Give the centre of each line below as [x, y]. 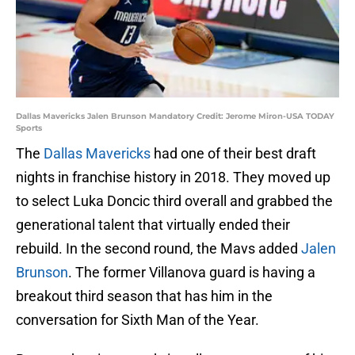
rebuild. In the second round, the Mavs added [158, 249]
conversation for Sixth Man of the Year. [137, 320]
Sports [29, 128]
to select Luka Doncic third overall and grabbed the [174, 201]
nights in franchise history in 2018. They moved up [173, 177]
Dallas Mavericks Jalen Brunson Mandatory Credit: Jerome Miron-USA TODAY [175, 116]
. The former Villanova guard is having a [192, 273]
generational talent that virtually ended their [153, 225]
